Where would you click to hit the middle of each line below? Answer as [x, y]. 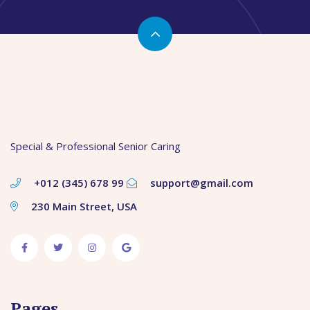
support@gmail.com [200, 183]
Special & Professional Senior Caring [95, 146]
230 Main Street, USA [83, 206]
